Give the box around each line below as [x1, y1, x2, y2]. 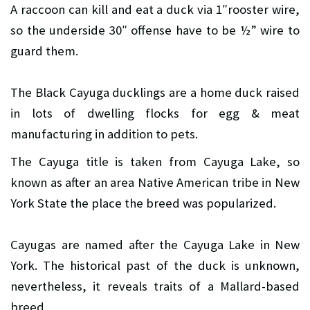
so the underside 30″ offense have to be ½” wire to [10, 22, 300, 39]
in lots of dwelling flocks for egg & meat [10, 105, 300, 122]
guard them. [10, 43, 78, 60]
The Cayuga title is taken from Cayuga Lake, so [10, 154, 300, 170]
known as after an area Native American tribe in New [10, 174, 300, 191]
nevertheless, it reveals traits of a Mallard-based [10, 278, 300, 295]
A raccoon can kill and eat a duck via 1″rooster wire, [10, 1, 300, 18]
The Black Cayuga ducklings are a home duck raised [10, 84, 300, 101]
